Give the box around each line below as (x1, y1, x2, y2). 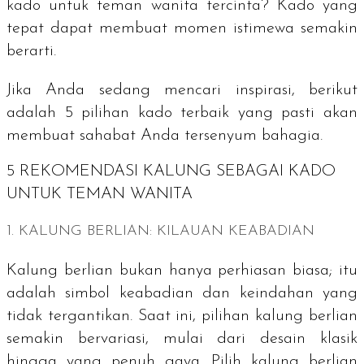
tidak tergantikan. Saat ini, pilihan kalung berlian (6, 308, 357, 325)
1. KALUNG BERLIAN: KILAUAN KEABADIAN (6, 223, 314, 240)
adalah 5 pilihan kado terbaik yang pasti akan (6, 104, 357, 121)
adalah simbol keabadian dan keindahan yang (6, 285, 357, 302)
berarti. (6, 42, 61, 59)
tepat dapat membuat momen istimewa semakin (6, 19, 357, 37)
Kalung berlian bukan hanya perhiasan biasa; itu (6, 262, 357, 279)
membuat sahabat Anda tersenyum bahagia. (6, 127, 323, 144)
